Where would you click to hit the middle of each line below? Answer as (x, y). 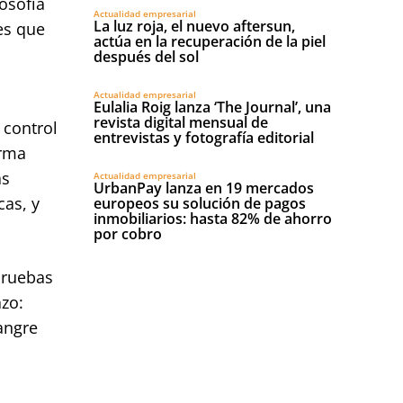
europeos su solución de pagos (200, 203)
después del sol (146, 57)
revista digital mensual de (181, 122)
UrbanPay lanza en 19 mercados (204, 188)
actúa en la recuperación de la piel (210, 41)
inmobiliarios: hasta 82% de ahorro (213, 219)
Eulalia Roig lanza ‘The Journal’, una (212, 107)
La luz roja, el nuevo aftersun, (194, 26)
